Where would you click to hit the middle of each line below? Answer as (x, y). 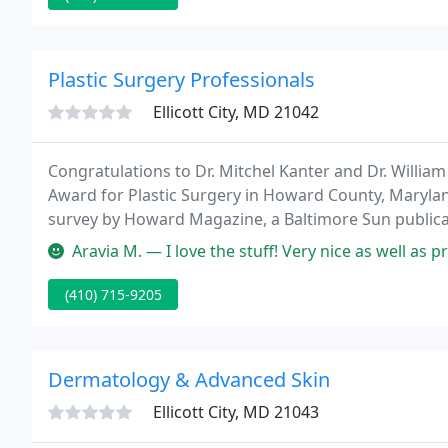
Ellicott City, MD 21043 (236, 412)
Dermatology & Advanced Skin (189, 379)
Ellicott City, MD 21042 (236, 112)
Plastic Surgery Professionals (181, 79)
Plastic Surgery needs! (131, 243)
